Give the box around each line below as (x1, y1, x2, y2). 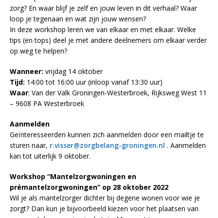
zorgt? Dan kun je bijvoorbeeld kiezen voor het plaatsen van (10, 203, 199, 213)
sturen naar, (10, 140, 50, 150)
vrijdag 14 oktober (43, 66, 103, 76)
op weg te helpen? (10, 46, 67, 55)
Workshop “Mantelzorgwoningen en (10, 171, 136, 181)
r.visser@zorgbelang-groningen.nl (50, 140, 165, 150)
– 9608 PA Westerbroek (10, 98, 84, 108)
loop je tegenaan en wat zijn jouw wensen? (10, 14, 146, 23)
